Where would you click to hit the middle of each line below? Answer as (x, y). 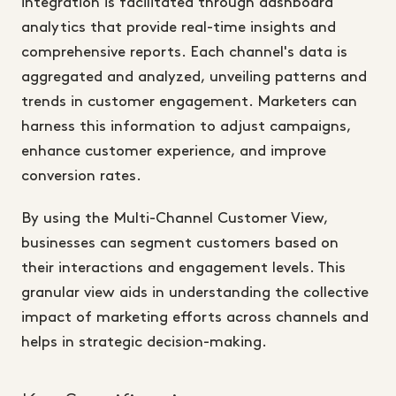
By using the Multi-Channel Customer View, (175, 219)
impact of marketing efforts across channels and (195, 318)
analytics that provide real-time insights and (179, 28)
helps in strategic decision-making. (144, 343)
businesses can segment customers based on (180, 244)
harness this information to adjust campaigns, (186, 127)
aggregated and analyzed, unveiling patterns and (194, 77)
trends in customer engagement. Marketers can (189, 102)
